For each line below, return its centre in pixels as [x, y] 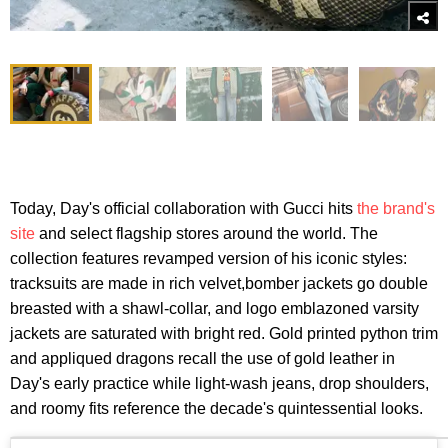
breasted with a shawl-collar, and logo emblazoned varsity [214, 309]
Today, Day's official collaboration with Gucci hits [183, 209]
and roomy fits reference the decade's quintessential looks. [216, 409]
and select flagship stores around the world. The [206, 234]
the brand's [396, 209]
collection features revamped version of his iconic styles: [208, 259]
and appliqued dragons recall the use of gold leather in [202, 359]
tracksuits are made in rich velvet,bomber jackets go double [219, 284]
